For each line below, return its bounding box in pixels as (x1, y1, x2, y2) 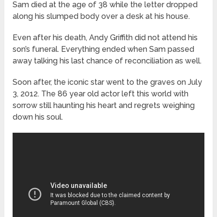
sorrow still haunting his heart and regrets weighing (13, 101, 195, 110)
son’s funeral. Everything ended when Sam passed (13, 45, 195, 54)
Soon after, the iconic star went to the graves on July (13, 77, 202, 87)
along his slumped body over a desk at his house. (13, 12, 190, 21)
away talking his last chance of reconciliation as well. (13, 56, 202, 66)
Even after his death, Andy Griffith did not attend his (13, 33, 198, 43)
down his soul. (13, 112, 63, 122)
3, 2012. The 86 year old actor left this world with (13, 89, 189, 99)
